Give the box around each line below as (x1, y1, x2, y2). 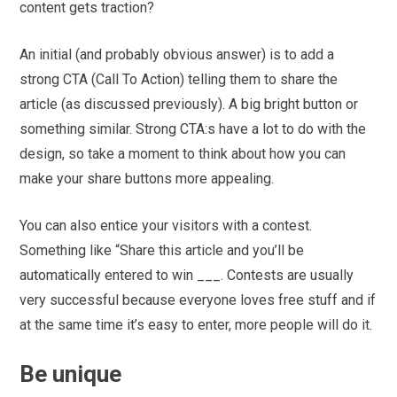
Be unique (19, 360, 122, 387)
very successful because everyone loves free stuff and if (19, 291, 377, 308)
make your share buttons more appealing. (19, 169, 275, 187)
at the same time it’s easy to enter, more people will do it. (19, 315, 373, 333)
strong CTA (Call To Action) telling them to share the (19, 70, 339, 88)
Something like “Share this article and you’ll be (19, 241, 305, 259)
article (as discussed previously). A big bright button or (19, 95, 359, 113)
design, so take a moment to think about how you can (19, 144, 346, 162)
